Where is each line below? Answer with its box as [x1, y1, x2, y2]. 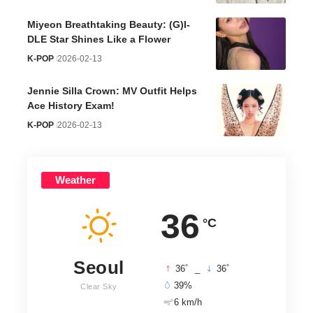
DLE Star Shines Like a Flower [27, 34, 170, 45]
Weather [55, 174, 96, 187]
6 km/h [174, 297, 203, 308]
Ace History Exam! [27, 100, 115, 112]
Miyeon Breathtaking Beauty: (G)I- [27, 19, 190, 31]
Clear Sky [80, 282, 117, 291]
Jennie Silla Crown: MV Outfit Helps [27, 85, 197, 97]
